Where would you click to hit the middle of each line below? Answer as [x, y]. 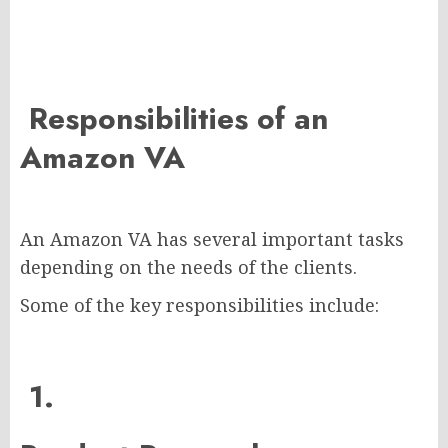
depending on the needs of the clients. [188, 267]
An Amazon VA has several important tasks [212, 239]
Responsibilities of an [174, 119]
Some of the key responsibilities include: [199, 305]
